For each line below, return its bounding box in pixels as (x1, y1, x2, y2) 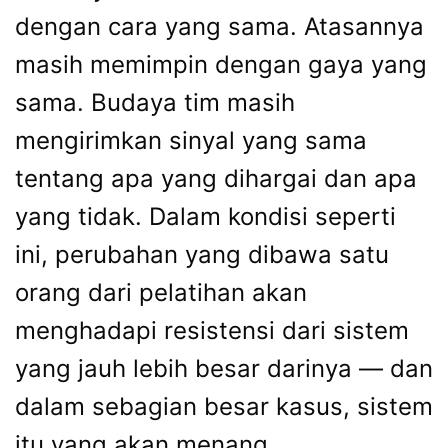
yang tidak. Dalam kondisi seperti (15, 201, 396, 231)
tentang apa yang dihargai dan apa (15, 163, 417, 193)
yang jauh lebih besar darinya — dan (15, 353, 433, 383)
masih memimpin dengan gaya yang (15, 49, 427, 79)
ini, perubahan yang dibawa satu (15, 239, 389, 269)
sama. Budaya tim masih (15, 87, 295, 117)
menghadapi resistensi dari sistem (15, 315, 409, 345)
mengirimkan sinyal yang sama (15, 125, 367, 155)
